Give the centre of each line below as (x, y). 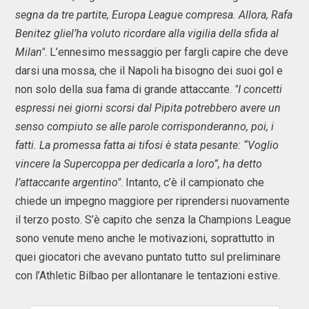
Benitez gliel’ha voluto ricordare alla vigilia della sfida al (147, 33)
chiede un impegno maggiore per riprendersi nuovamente (152, 201)
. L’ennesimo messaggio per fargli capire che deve (167, 52)
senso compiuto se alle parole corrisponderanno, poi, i (144, 127)
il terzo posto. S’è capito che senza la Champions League (153, 220)
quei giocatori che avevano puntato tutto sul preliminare (148, 257)
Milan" (30, 52)
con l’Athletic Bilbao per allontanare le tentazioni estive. (148, 276)
